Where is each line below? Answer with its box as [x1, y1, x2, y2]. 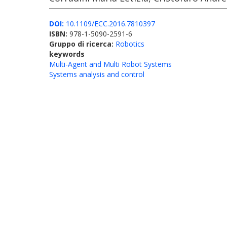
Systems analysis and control [49, 69, 144, 79]
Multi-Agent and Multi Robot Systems [49, 59, 172, 69]
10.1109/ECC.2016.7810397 [64, 19, 155, 28]
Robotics [116, 39, 144, 49]
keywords [49, 49, 85, 59]
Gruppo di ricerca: [49, 39, 116, 49]
